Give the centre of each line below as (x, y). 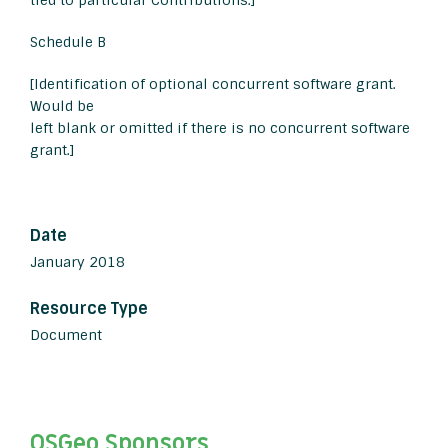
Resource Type (89, 309)
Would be (62, 106)
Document (66, 335)
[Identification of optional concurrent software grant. (213, 84)
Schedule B (68, 42)
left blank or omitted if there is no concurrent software (220, 128)
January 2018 (77, 262)
